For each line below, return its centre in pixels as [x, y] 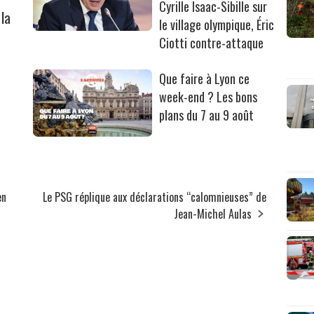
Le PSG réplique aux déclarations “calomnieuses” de [155, 197]
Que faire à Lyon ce [205, 78]
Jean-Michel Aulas [213, 213]
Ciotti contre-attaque [212, 42]
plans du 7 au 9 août [207, 115]
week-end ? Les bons [209, 96]
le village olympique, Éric [217, 24]
